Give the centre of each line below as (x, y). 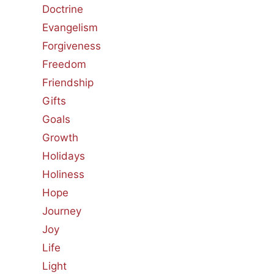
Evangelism (70, 28)
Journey (61, 211)
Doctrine (62, 9)
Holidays (63, 156)
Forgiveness (71, 46)
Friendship (68, 83)
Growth (60, 138)
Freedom (64, 64)
